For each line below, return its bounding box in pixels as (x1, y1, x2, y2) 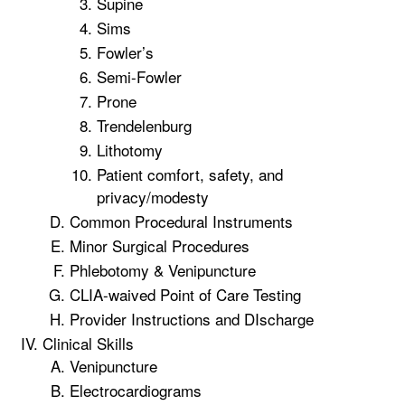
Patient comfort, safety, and (97, 163, 283, 185)
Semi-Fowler (97, 65, 182, 88)
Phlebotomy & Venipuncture (70, 259, 256, 281)
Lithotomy (97, 138, 163, 161)
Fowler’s (97, 41, 154, 63)
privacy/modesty (97, 185, 209, 208)
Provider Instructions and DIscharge (70, 307, 314, 330)
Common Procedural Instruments (70, 210, 293, 232)
